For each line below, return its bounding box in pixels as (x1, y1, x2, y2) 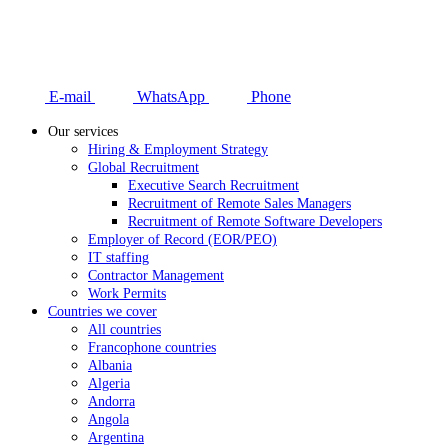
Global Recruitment (88, 160, 199, 175)
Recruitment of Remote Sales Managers (128, 196, 351, 211)
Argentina (88, 430, 144, 445)
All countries (88, 322, 161, 337)
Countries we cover (48, 304, 157, 319)
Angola (88, 412, 129, 427)
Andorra (88, 394, 135, 409)
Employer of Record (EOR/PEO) (88, 232, 277, 247)
